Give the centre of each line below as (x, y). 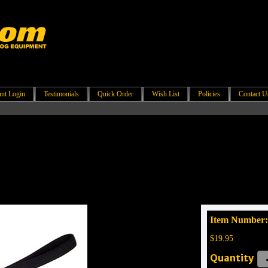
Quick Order (115, 94)
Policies (209, 94)
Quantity (233, 258)
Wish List (166, 94)
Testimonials (61, 94)
